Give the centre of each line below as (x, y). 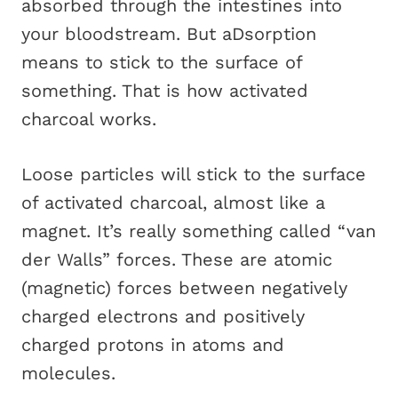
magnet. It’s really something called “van (199, 231)
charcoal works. (89, 119)
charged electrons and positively (163, 316)
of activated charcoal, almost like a (173, 203)
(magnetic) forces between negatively (184, 288)
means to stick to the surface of (162, 62)
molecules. (68, 373)
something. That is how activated (165, 91)
